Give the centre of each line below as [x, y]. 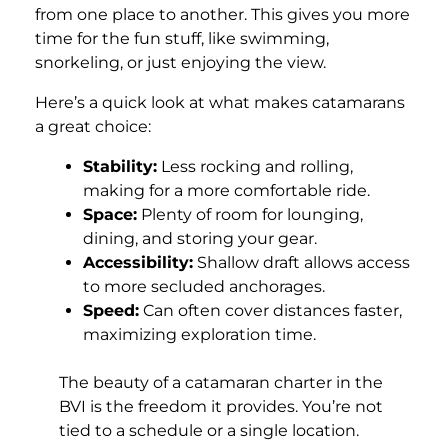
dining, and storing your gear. [200, 238]
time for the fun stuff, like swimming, [182, 38]
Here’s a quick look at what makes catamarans [220, 102]
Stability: [120, 166]
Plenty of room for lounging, [250, 214]
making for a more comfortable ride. [226, 190]
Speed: [111, 310]
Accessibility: [138, 262]
